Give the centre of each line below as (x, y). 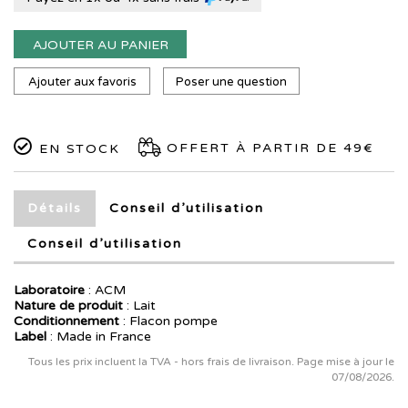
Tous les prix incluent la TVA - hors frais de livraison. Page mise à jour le (211, 362)
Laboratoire (49, 291)
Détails (55, 209)
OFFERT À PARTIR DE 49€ (267, 148)
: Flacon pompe (168, 321)
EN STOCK (77, 149)
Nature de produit (68, 306)
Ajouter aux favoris (82, 82)
